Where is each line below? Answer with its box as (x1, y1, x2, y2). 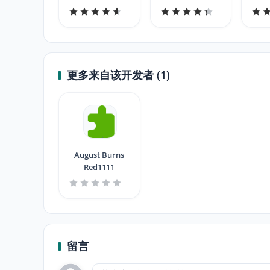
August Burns (74, 149, 125, 160)
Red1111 (84, 162, 115, 172)
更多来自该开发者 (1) (67, 67, 170, 82)
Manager (174, 2, 208, 13)
